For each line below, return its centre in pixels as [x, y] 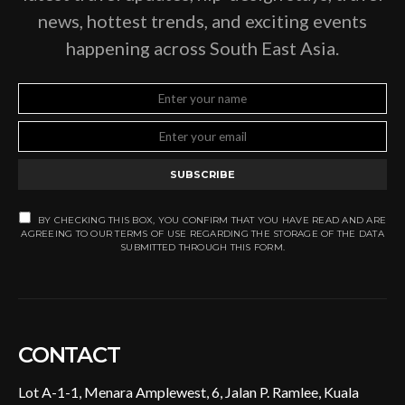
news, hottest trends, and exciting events [202, 21]
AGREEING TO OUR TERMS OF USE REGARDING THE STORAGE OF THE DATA [202, 234]
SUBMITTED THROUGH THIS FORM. [202, 248]
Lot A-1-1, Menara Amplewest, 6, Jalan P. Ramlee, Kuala [188, 392]
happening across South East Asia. [202, 48]
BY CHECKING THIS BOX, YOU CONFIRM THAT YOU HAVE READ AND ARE [212, 221]
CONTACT [69, 355]
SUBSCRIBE [202, 175]
